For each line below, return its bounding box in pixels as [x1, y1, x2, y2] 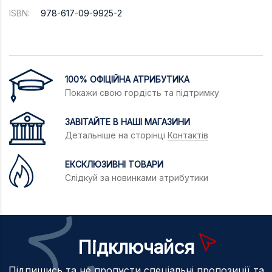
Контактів [168, 129, 208, 140]
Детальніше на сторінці [65, 129, 168, 140]
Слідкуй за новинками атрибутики [65, 172, 208, 183]
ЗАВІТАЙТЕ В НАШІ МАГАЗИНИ [65, 116, 190, 127]
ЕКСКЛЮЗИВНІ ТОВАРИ [65, 158, 163, 169]
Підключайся [78, 236, 194, 258]
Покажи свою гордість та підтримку [65, 87, 219, 98]
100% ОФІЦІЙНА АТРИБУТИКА [65, 73, 189, 84]
